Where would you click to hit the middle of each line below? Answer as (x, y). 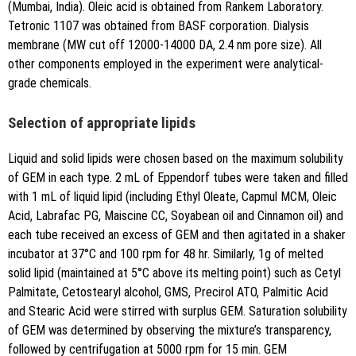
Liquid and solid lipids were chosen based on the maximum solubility (176, 158)
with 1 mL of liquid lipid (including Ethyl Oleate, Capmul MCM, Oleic (172, 196)
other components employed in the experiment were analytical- (166, 64)
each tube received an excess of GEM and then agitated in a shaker (177, 234)
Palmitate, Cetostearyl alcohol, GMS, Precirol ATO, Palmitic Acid (168, 292)
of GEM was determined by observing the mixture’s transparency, (170, 330)
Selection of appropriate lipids (102, 124)
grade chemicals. (50, 83)
